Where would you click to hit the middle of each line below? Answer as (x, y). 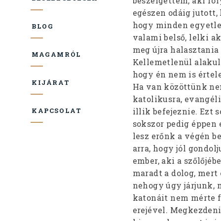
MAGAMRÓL (56, 54)
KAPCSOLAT (57, 110)
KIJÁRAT (51, 82)
